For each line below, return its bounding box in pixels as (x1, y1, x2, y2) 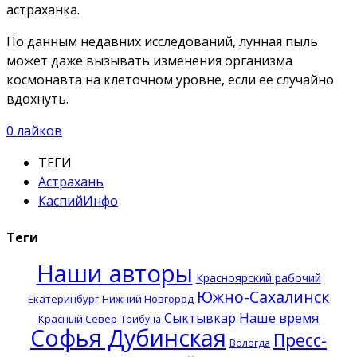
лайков (17, 122, 62, 140)
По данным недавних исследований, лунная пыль (6, 33, 318, 51)
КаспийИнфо (38, 192, 118, 210)
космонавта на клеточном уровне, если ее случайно (6, 71, 334, 89)
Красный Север (37, 311, 117, 326)
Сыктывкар (163, 308, 236, 327)
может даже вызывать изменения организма (6, 52, 292, 70)
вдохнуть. (6, 90, 69, 108)
